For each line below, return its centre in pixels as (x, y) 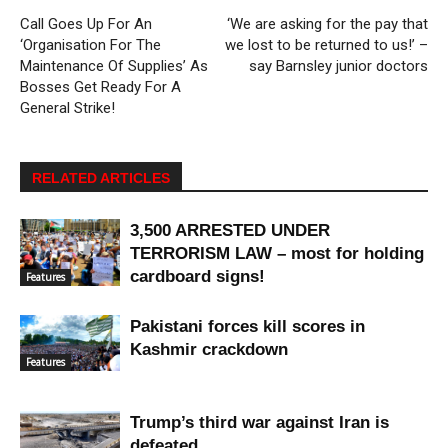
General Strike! (67, 107)
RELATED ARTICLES (101, 177)
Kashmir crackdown (209, 349)
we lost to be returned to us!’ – (326, 44)
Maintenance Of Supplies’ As (114, 65)
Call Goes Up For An (86, 23)
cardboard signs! (197, 276)
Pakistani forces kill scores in (247, 326)
